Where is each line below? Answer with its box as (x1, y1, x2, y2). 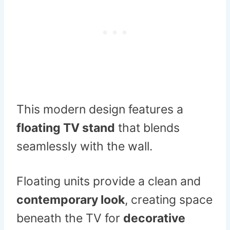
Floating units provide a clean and (16, 174, 201, 189)
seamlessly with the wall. (16, 139, 152, 154)
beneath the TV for (16, 211, 123, 226)
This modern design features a (16, 102, 183, 117)
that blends (115, 121, 180, 136)
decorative (123, 211, 185, 226)
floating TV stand (16, 121, 115, 136)
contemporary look (16, 193, 125, 207)
